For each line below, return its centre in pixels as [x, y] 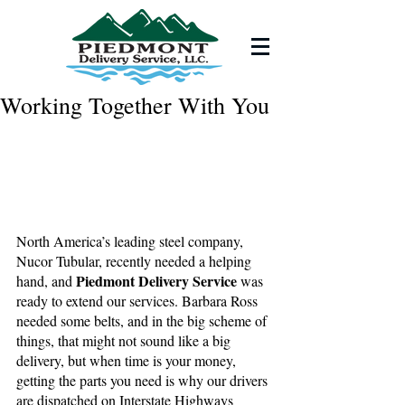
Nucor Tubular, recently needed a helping [136, 261]
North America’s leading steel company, [132, 241]
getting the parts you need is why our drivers [144, 381]
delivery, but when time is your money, [128, 361]
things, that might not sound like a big [125, 341]
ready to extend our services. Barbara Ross [139, 301]
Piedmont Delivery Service [156, 281]
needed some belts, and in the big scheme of [143, 321]
